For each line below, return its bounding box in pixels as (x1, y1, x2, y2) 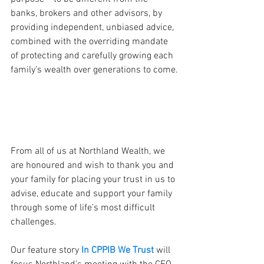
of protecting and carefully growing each (11, 49, 176, 62)
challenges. (11, 216, 57, 228)
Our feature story (11, 244, 81, 256)
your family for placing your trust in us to (11, 173, 177, 186)
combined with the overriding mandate (11, 35, 170, 48)
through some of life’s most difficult (11, 202, 157, 214)
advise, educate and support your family (11, 187, 174, 200)
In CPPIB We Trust (81, 244, 154, 256)
